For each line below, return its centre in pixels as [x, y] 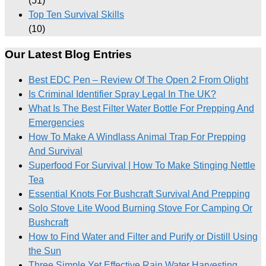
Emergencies [56, 122]
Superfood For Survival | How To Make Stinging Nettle [142, 165]
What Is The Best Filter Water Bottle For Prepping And [141, 108]
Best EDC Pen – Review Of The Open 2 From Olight [138, 80]
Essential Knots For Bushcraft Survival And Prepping [139, 194]
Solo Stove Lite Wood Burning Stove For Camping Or [140, 208]
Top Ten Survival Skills [76, 15]
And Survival [56, 151]
